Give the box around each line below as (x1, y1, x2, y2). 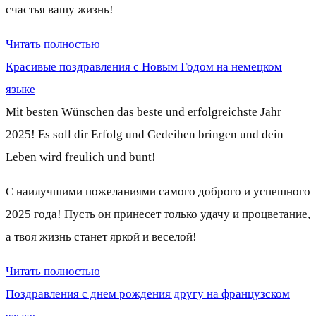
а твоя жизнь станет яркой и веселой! (6, 229, 197, 243)
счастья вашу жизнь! (6, 2, 114, 16)
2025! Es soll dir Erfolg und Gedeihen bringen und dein (6, 127, 284, 141)
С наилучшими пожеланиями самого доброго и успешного (6, 184, 310, 198)
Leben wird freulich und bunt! (6, 150, 156, 164)
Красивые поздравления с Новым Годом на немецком (6, 59, 282, 73)
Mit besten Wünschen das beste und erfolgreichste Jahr (6, 104, 281, 119)
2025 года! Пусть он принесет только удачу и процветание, (6, 207, 310, 221)
